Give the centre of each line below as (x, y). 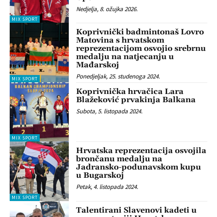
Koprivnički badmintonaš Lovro (140, 32)
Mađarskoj (98, 65)
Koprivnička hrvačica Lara (130, 91)
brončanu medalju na (119, 159)
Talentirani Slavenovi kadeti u (137, 210)
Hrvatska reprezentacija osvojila (141, 151)
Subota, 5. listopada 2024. (109, 111)
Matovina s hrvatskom (120, 40)
